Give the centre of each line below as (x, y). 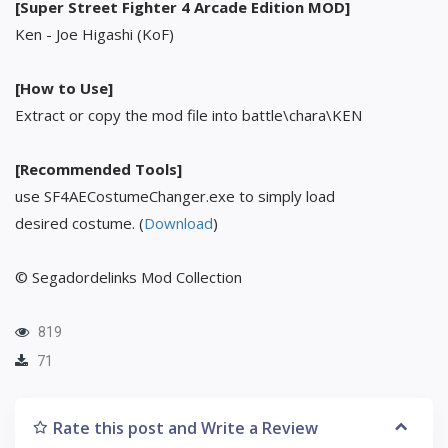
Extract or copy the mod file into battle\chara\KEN (188, 114)
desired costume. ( (79, 222)
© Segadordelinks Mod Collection (128, 276)
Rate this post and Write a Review (185, 427)
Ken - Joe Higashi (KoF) (94, 33)
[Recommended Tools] (98, 168)
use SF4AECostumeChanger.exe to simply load (175, 195)
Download (178, 222)
